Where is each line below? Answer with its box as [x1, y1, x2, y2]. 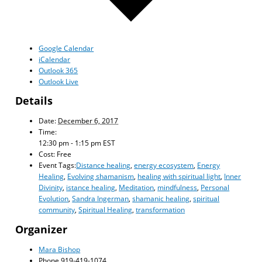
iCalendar [39, 54, 71, 64]
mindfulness [157, 182, 198, 192]
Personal [201, 182, 230, 192]
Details [15, 94, 53, 108]
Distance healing [76, 160, 131, 170]
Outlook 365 [39, 65, 78, 75]
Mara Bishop [39, 244, 81, 254]
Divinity [39, 182, 63, 192]
